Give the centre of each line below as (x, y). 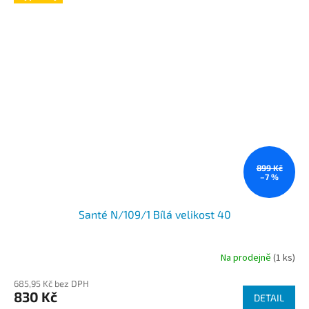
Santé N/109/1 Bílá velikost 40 (154, 215)
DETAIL (269, 298)
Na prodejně (247, 258)
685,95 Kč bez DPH (51, 284)
